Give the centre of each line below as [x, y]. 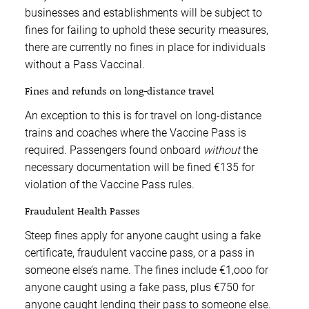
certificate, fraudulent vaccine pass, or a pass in [140, 253]
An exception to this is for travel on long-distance [143, 116]
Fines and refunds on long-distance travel [119, 91]
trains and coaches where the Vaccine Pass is [136, 133]
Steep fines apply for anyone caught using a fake [143, 236]
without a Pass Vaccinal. [85, 65]
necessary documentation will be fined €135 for [140, 168]
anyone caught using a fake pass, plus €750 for [140, 288]
